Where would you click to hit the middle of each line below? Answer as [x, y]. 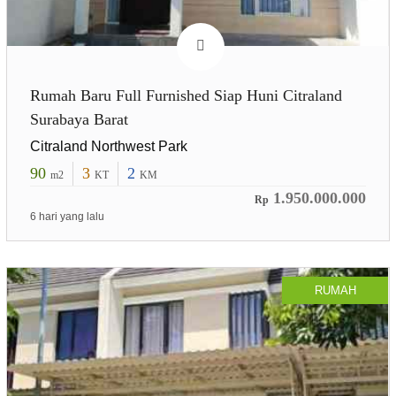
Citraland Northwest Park [108, 147]
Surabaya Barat [79, 120]
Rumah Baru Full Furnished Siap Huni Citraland [186, 96]
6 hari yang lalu [67, 217]
